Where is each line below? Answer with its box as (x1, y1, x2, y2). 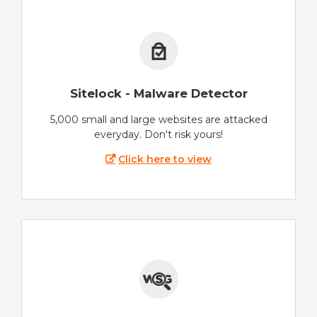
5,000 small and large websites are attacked (50, 113, 267, 127)
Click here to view (118, 153, 212, 166)
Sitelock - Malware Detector (69, 86, 248, 100)
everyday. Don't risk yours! (94, 128, 223, 142)
